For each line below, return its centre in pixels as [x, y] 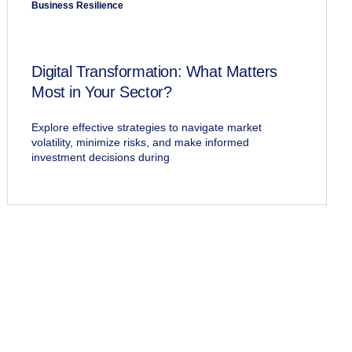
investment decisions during [101, 158]
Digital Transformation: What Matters [154, 72]
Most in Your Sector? [102, 92]
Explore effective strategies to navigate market [147, 128]
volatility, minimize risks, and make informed [141, 143]
